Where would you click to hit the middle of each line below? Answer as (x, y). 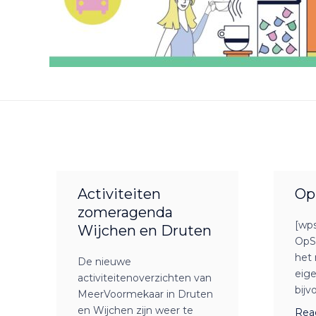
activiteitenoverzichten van (145, 278)
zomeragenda (125, 213)
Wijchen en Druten (145, 231)
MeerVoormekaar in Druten (145, 294)
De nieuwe (104, 262)
